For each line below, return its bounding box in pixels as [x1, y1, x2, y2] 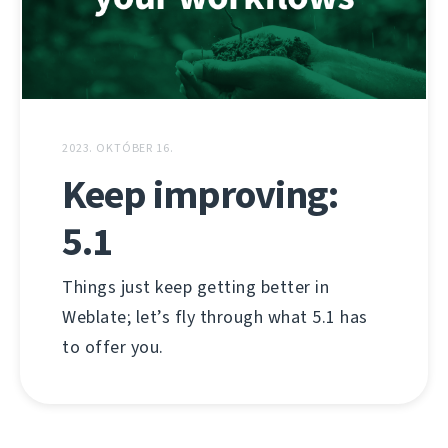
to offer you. [62, 334, 164, 359]
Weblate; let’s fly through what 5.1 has [62, 304, 368, 329]
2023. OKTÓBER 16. [62, 139, 174, 156]
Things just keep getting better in [62, 274, 329, 299]
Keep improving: [62, 167, 338, 221]
